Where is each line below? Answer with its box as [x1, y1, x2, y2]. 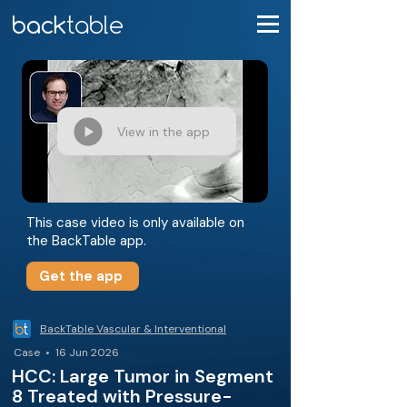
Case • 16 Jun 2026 [14, 345, 119, 360]
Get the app [39, 267, 123, 285]
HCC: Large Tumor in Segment [12, 364, 273, 388]
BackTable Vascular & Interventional [40, 322, 226, 336]
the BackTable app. [26, 232, 146, 250]
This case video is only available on [26, 213, 244, 232]
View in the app [116, 123, 210, 140]
